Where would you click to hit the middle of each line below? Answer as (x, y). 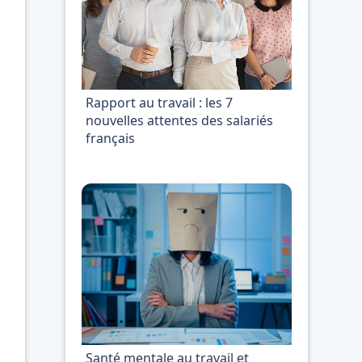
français (110, 138)
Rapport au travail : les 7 (159, 103)
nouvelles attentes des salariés (179, 120)
